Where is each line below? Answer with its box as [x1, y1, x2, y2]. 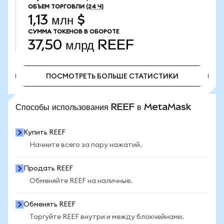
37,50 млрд [28, 37, 94, 52]
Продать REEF [23, 165, 73, 172]
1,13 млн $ [28, 12, 85, 27]
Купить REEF [23, 129, 65, 136]
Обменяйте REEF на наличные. [29, 177, 132, 184]
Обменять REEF [23, 201, 75, 208]
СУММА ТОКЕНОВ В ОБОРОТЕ [28, 28, 119, 34]
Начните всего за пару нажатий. [29, 141, 142, 148]
